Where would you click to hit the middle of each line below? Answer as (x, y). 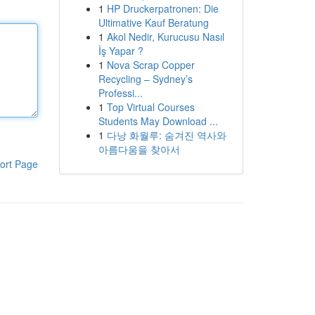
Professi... (120, 93)
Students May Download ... (158, 121)
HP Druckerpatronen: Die (162, 8)
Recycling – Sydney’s (145, 79)
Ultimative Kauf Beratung (153, 22)
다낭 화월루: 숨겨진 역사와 (166, 135)
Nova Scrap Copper (150, 65)
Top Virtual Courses (150, 107)
